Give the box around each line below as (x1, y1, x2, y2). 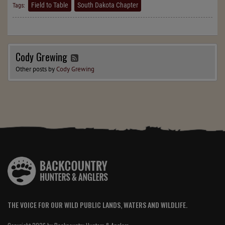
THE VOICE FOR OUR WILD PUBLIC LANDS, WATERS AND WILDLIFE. (8, 199, 187, 210)
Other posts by (16, 65, 56, 74)
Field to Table (31, 1, 68, 10)
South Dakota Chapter (77, 1, 138, 10)
